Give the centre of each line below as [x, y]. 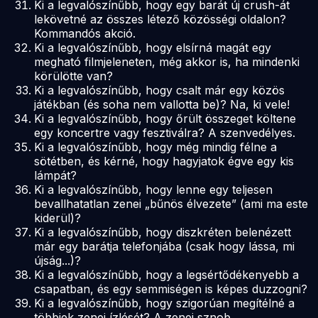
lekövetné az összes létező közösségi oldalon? [160, 19]
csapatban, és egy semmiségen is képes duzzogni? [171, 289]
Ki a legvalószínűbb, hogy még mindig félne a [155, 147]
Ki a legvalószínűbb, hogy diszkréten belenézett [163, 232]
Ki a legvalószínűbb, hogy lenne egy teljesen [153, 189]
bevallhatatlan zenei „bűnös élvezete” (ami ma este [171, 203]
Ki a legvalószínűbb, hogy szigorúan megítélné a [164, 303]
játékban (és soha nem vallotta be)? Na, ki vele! [162, 104]
